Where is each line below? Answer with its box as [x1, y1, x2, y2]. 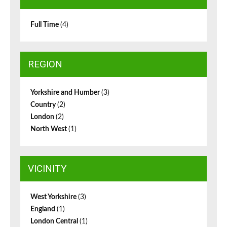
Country [30, 101, 57, 109]
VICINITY [28, 163, 67, 175]
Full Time [30, 21, 60, 29]
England [30, 206, 57, 213]
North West [30, 126, 68, 133]
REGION [28, 58, 62, 70]
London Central [30, 218, 80, 225]
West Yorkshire [30, 194, 78, 201]
